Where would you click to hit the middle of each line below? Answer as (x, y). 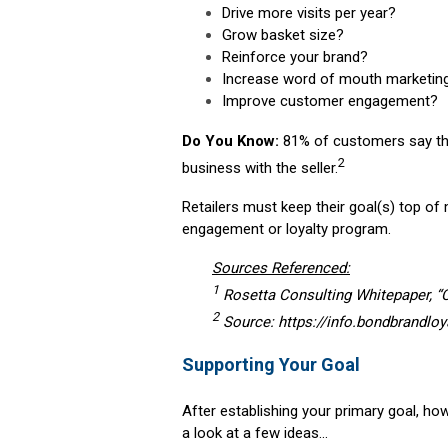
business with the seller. (260, 168)
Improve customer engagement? (330, 101)
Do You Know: (230, 141)
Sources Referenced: (281, 268)
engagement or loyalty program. (286, 229)
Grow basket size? (283, 35)
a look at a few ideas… (255, 433)
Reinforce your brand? (295, 57)
